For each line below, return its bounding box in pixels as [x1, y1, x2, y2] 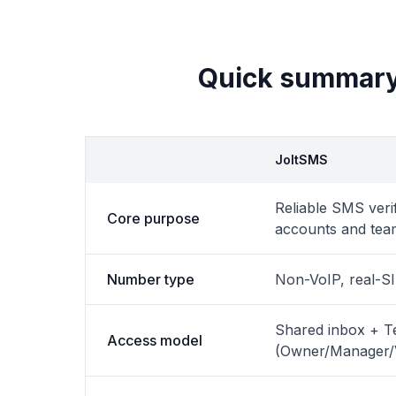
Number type [107, 270, 194, 288]
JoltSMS [275, 152, 328, 167]
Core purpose [107, 209, 200, 227]
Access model [107, 331, 202, 349]
